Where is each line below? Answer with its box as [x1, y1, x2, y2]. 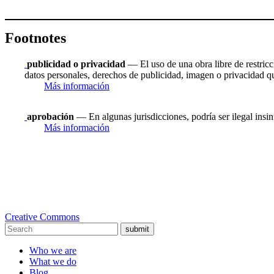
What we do [29, 256, 76, 267]
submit [125, 224, 149, 234]
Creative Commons [5, 212, 80, 223]
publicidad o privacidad [27, 59, 125, 70]
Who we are [29, 245, 76, 256]
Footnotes [5, 30, 66, 46]
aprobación [27, 111, 74, 122]
